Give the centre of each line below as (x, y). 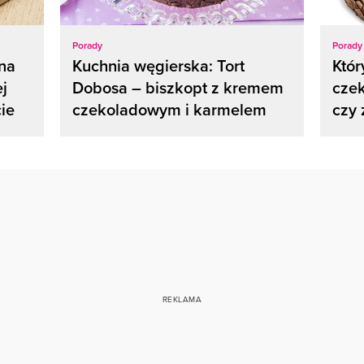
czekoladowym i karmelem (169, 109)
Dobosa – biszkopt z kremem (178, 87)
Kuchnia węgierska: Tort (158, 65)
